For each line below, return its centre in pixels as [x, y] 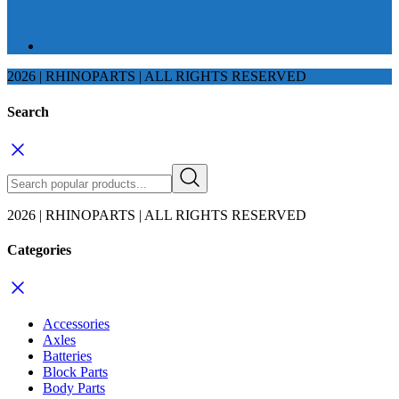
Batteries [67, 356]
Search [28, 111]
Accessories [76, 324]
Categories [39, 250]
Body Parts [74, 388]
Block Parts [75, 372]
